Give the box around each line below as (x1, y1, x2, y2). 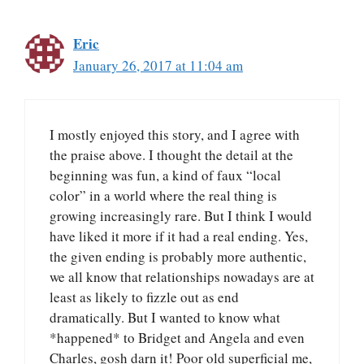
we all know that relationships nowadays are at (50, 266, 314, 286)
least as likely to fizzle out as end (50, 287, 239, 306)
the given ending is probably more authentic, (50, 246, 306, 266)
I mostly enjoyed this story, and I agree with (50, 124, 300, 144)
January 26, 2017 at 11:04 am (73, 56, 243, 76)
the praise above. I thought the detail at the (50, 145, 293, 164)
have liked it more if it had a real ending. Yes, (50, 226, 308, 245)
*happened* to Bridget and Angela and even (50, 327, 305, 347)
